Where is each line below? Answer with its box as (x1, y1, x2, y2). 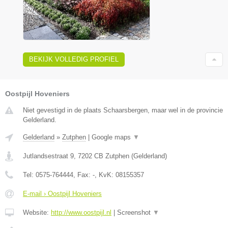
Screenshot (117, 209, 153, 217)
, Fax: (73, 171, 93, 179)
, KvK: (95, 171, 116, 179)
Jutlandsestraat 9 (23, 152, 74, 160)
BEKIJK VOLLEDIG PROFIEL (29, 55, 119, 64)
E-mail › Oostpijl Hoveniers (23, 190, 102, 198)
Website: (23, 209, 51, 217)
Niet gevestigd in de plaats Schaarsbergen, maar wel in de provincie (23, 106, 223, 115)
